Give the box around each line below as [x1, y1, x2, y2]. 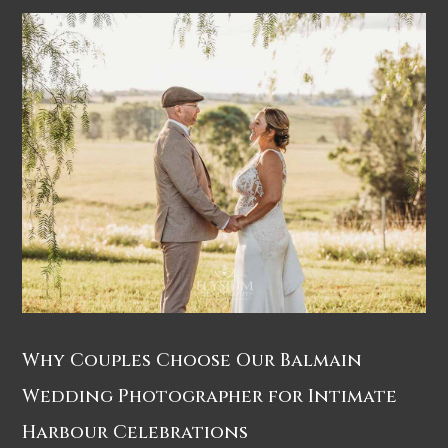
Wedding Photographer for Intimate [22, 383, 398, 409]
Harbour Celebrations [22, 419, 249, 445]
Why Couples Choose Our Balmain [22, 347, 363, 373]
